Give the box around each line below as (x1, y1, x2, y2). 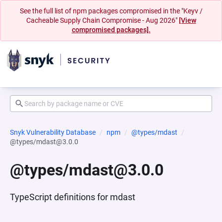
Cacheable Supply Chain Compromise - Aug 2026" (26, 16, 179, 24)
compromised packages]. (71, 26, 151, 34)
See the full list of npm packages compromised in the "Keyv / (19, 7, 203, 15)
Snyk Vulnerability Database (10, 128, 96, 136)
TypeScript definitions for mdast (10, 192, 135, 202)
